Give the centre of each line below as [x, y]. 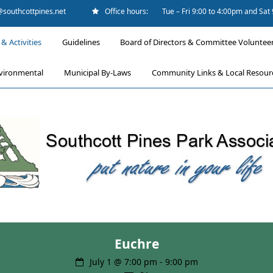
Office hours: [126, 11]
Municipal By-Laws [97, 73]
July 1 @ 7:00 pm [123, 262]
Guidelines [81, 42]
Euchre [136, 244]
